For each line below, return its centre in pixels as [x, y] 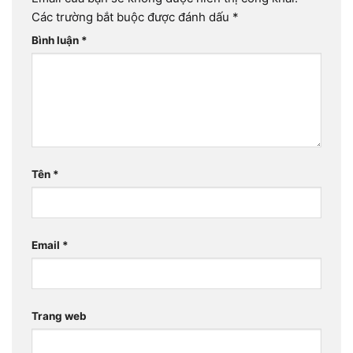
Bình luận [56, 41]
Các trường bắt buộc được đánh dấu [132, 17]
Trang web [59, 316]
